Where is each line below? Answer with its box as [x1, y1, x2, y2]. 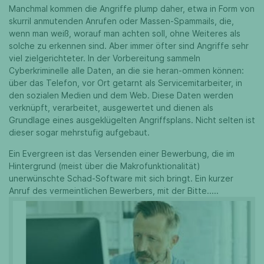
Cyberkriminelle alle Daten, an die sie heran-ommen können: [9, 65, 244, 75]
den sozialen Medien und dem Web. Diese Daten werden [9, 90, 233, 100]
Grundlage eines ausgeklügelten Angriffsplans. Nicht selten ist [9, 115, 255, 125]
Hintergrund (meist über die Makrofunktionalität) [9, 161, 200, 171]
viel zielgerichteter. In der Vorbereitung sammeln [9, 53, 200, 63]
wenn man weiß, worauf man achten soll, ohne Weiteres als [9, 28, 240, 38]
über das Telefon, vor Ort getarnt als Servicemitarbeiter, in [9, 78, 242, 88]
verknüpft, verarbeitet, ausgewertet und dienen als [9, 103, 213, 113]
